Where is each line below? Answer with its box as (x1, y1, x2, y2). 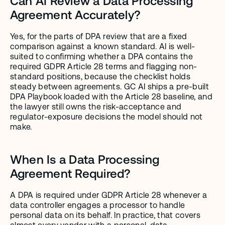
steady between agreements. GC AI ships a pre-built (10, 82, 209, 92)
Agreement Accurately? (10, 7, 141, 22)
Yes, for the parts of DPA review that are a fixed (10, 32, 187, 42)
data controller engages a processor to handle (10, 200, 185, 210)
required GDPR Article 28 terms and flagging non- (10, 62, 197, 72)
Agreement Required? (10, 166, 131, 181)
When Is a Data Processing (10, 152, 159, 167)
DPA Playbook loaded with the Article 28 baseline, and (10, 92, 212, 102)
